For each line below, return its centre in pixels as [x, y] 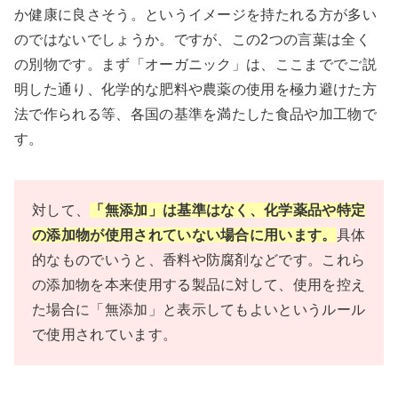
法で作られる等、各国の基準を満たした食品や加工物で [195, 115]
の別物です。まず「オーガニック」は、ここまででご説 [195, 65]
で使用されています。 [105, 335]
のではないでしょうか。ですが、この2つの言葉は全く [193, 40]
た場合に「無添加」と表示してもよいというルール [199, 310]
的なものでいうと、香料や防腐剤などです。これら [199, 260]
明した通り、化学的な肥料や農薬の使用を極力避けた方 [195, 90]
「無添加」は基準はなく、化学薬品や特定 [228, 211]
